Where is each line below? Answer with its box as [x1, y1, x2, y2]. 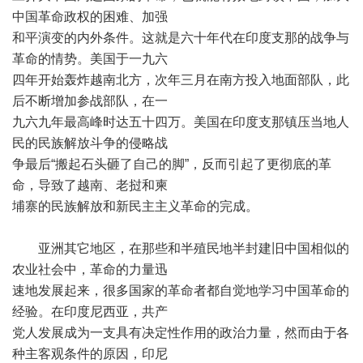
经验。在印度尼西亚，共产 [12, 305, 168, 318]
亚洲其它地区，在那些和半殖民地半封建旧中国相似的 [12, 241, 349, 255]
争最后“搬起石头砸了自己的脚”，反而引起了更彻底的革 [12, 157, 331, 171]
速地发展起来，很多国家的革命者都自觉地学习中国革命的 [12, 284, 349, 297]
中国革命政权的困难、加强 [12, 10, 168, 23]
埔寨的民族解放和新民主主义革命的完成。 [12, 199, 258, 213]
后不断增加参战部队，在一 [12, 94, 168, 108]
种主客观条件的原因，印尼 [12, 347, 168, 361]
